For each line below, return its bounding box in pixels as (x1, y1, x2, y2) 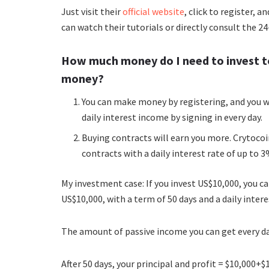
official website (122, 5, 184, 17)
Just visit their (61, 5, 122, 17)
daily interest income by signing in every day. (82, 110, 263, 123)
